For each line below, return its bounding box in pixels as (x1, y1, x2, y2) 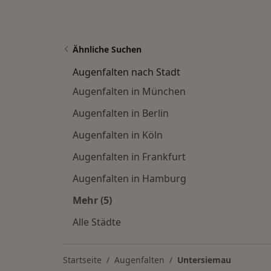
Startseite (63, 254, 102, 266)
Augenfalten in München (73, 85, 186, 98)
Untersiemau (177, 254, 231, 266)
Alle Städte (73, 215, 121, 229)
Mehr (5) (73, 194, 112, 207)
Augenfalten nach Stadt (73, 65, 180, 79)
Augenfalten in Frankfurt (73, 150, 186, 163)
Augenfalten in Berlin (73, 106, 169, 120)
